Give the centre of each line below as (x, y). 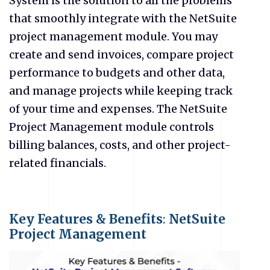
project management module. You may (113, 36)
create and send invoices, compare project (121, 54)
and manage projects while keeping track (121, 90)
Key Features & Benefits (86, 219)
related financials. (58, 163)
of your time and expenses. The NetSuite (118, 108)
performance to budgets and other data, (117, 72)
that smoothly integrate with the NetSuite (123, 18)
